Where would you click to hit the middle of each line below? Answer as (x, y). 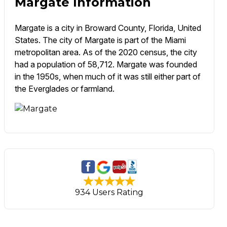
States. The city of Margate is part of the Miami (100, 40)
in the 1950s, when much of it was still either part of (107, 77)
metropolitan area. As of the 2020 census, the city (106, 52)
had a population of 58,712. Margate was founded (106, 65)
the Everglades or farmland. (64, 89)
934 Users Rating (109, 193)
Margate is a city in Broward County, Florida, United (108, 28)
